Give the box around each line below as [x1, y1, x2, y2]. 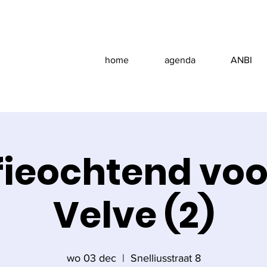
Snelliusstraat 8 [130, 252, 201, 264]
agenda [164, 55, 195, 65]
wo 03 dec [66, 252, 116, 264]
